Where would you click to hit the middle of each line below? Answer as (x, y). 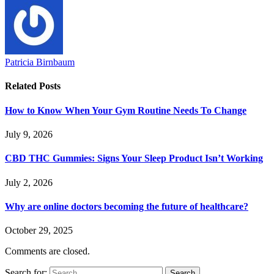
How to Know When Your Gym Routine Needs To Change (126, 110)
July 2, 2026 (29, 182)
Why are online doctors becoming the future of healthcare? (127, 206)
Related (22, 86)
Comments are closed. (47, 251)
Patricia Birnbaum (40, 62)
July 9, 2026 (29, 135)
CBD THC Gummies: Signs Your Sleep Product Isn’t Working (134, 158)
